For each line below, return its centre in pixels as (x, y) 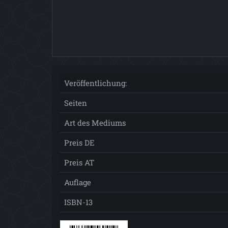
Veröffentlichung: (95, 83)
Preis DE (79, 142)
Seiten (76, 103)
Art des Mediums (95, 123)
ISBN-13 (78, 202)
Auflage (78, 182)
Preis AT (79, 162)
